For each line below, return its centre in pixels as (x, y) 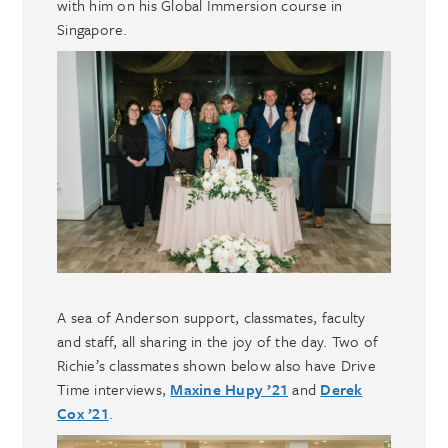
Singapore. (92, 28)
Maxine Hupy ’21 (229, 389)
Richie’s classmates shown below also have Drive (216, 365)
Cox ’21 (83, 413)
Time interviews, (114, 389)
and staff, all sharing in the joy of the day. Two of (218, 341)
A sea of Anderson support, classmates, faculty (211, 317)
